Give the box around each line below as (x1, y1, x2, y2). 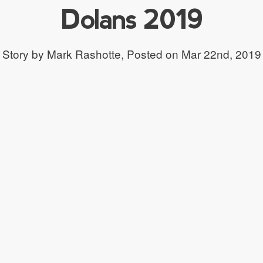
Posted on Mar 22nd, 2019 (123, 45, 261, 62)
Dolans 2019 (60, 3, 203, 35)
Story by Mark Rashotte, (2, 45, 124, 62)
